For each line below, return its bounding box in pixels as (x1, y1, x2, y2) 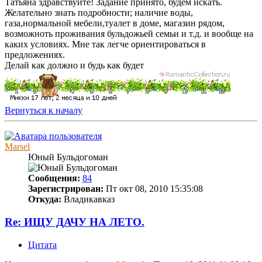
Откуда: (28, 194, 61, 205)
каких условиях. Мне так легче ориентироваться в (5, 39, 206, 50)
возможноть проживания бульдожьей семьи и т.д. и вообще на (5, 29, 253, 39)
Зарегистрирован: (28, 184, 104, 194)
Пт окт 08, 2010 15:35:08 (104, 184, 203, 194)
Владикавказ (61, 194, 115, 205)
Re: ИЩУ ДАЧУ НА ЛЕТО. (5, 215, 144, 228)
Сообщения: (28, 173, 80, 184)
